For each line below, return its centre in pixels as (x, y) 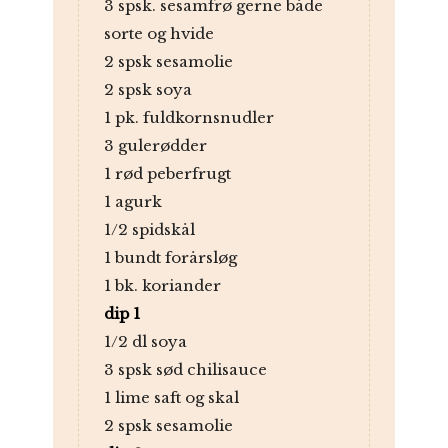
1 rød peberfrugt (167, 174)
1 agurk (132, 202)
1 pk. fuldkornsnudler (188, 118)
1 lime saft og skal (171, 398)
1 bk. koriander (162, 286)
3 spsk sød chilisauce (185, 370)
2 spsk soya (147, 90)
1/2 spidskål (149, 230)
